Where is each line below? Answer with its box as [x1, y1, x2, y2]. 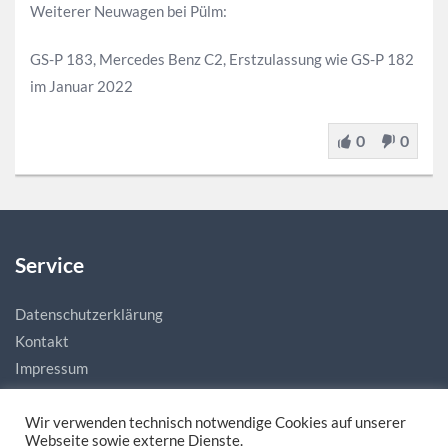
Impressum [15, 359, 88, 377]
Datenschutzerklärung [15, 305, 163, 323]
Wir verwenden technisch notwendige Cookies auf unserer [25, 414, 406, 431]
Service [15, 251, 84, 277]
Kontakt [15, 332, 69, 350]
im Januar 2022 [30, 77, 133, 95]
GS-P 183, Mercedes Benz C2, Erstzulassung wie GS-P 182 [30, 50, 414, 68]
